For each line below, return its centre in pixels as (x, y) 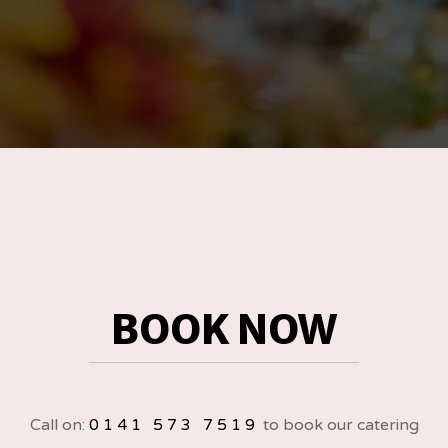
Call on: (59, 424)
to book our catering (338, 424)
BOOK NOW (224, 329)
